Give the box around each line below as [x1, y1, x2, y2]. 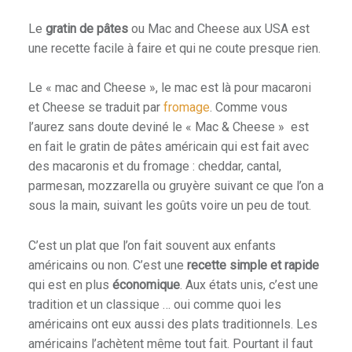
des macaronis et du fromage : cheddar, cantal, [27, 159, 281, 174]
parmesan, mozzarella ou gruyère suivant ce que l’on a [27, 178, 324, 194]
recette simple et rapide [186, 258, 319, 273]
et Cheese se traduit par [27, 100, 163, 115]
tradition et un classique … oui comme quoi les [27, 297, 281, 313]
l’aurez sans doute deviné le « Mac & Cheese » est [27, 119, 309, 135]
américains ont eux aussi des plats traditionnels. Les [27, 317, 317, 332]
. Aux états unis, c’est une [179, 277, 318, 293]
